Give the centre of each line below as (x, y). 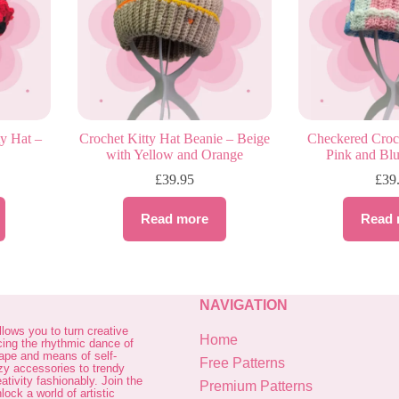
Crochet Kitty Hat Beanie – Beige (174, 138)
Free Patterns (242, 363)
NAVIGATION (244, 305)
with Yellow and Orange (174, 154)
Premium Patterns (256, 387)
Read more (174, 219)
